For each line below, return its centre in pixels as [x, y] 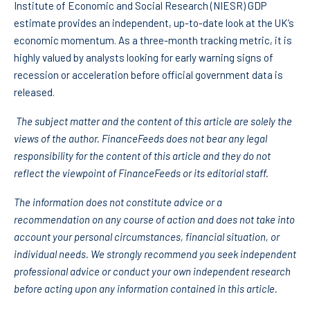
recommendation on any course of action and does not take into [154, 220]
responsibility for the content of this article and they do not [142, 156]
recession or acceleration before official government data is [148, 75]
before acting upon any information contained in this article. [146, 289]
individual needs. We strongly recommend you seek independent [155, 254]
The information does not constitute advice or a [118, 202]
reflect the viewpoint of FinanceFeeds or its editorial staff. [141, 173]
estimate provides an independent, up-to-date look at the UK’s [154, 23]
